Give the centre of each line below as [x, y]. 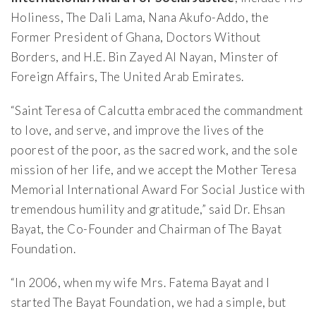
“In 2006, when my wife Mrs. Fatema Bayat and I [140, 283]
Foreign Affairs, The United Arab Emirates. [127, 77]
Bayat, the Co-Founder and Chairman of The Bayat [146, 229]
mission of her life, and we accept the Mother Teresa [154, 170]
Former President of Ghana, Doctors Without [136, 37]
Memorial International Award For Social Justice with [158, 190]
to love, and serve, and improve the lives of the [138, 130]
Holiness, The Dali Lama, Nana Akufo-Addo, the [140, 18]
